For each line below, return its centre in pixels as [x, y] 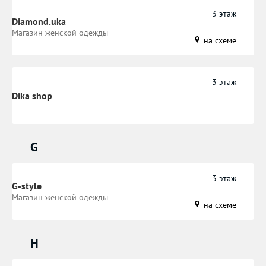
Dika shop [32, 96]
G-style [27, 186]
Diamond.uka [39, 22]
